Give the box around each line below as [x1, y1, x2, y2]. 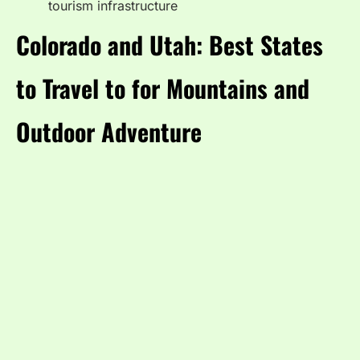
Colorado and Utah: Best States [16, 26, 323, 63]
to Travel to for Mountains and [16, 69, 309, 106]
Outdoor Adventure [16, 112, 202, 149]
